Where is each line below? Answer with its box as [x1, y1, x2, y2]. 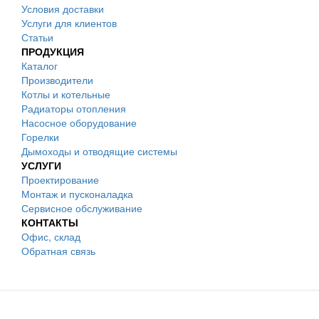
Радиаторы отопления [21, 101, 126, 116]
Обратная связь [21, 244, 95, 258]
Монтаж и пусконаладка [21, 187, 133, 202]
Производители [21, 73, 93, 88]
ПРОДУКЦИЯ [21, 44, 84, 59]
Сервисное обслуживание [21, 201, 142, 216]
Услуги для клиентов [21, 16, 117, 31]
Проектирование [21, 172, 99, 187]
